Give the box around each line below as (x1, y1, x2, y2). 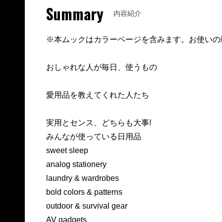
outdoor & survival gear (46, 202, 127, 211)
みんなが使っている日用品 (46, 132, 141, 141)
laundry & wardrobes (46, 174, 119, 183)
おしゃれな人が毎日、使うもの (46, 63, 157, 72)
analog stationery (46, 160, 107, 169)
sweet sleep (46, 146, 88, 155)
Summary (46, 2, 104, 25)
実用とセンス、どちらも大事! (46, 118, 151, 127)
